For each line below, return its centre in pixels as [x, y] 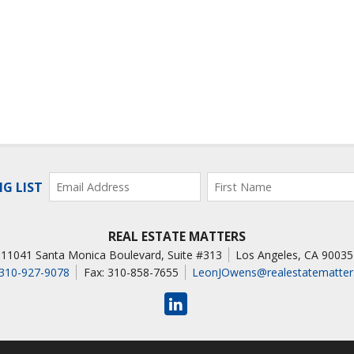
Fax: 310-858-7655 [131, 272]
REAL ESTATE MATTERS [177, 236]
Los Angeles [267, 254]
